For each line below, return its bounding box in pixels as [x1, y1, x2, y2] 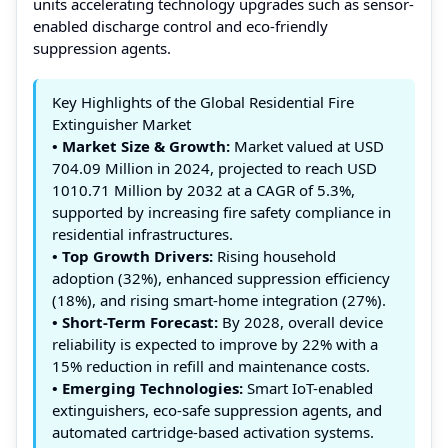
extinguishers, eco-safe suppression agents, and [52, 399, 382, 420]
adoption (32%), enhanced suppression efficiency [52, 267, 390, 288]
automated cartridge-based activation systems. [52, 421, 374, 442]
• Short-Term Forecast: [52, 311, 218, 332]
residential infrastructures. [52, 223, 233, 244]
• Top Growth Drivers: [52, 245, 213, 266]
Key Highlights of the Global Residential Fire [52, 91, 354, 112]
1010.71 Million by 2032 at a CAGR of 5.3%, [52, 179, 355, 200]
